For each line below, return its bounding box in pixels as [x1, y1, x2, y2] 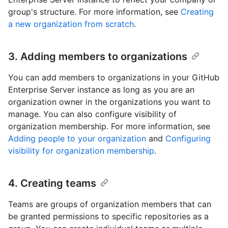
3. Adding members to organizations [8, 50, 187, 63]
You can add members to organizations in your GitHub [8, 72, 219, 83]
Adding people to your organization [8, 133, 146, 144]
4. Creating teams [8, 177, 96, 190]
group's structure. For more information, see [8, 7, 181, 17]
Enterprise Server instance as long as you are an [8, 84, 194, 95]
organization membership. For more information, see [8, 121, 210, 132]
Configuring [165, 133, 211, 144]
